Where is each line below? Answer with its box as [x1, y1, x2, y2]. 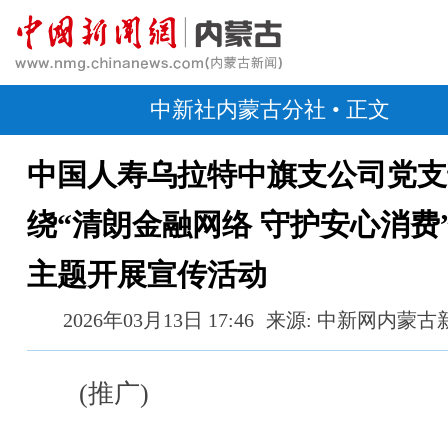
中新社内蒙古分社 [150, 97, 326, 122]
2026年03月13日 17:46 [63, 309, 254, 331]
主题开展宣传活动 [27, 258, 267, 291]
